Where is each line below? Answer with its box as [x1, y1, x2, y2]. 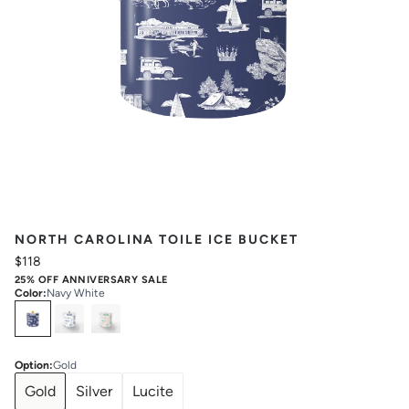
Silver [76, 382, 112, 400]
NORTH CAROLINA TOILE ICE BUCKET [15, 232, 299, 246]
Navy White [47, 287, 105, 299]
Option [15, 359, 49, 372]
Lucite [132, 382, 173, 400]
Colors [60, 301, 102, 319]
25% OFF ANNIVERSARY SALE [15, 274, 168, 285]
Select [14, 301, 60, 319]
